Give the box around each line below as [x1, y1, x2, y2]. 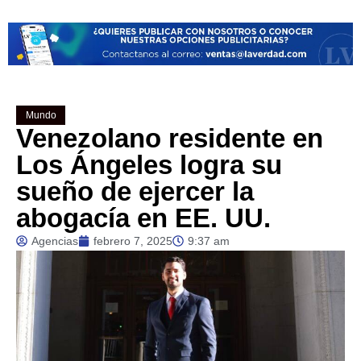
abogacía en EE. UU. [16, 202, 271, 233]
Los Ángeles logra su [16, 149, 282, 180]
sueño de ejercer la [16, 176, 254, 206]
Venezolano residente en [16, 122, 323, 153]
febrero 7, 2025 [93, 234, 172, 247]
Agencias [31, 234, 78, 247]
